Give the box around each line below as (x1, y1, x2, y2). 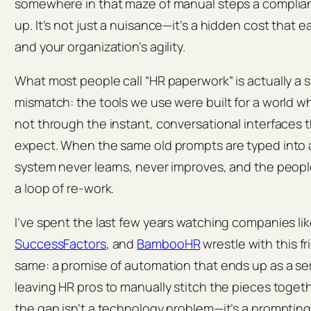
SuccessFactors (15, 235, 106, 253)
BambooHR (137, 235, 201, 253)
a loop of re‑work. (15, 180, 115, 197)
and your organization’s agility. (15, 38, 185, 56)
